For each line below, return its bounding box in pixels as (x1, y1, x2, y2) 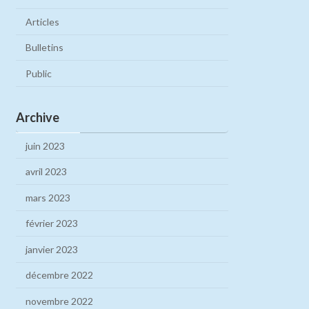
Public (26, 67, 52, 79)
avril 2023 (26, 166, 68, 178)
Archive (16, 109, 60, 125)
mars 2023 (26, 191, 71, 203)
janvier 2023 (26, 243, 79, 255)
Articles (26, 15, 60, 28)
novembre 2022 (26, 295, 94, 308)
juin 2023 (26, 139, 66, 152)
